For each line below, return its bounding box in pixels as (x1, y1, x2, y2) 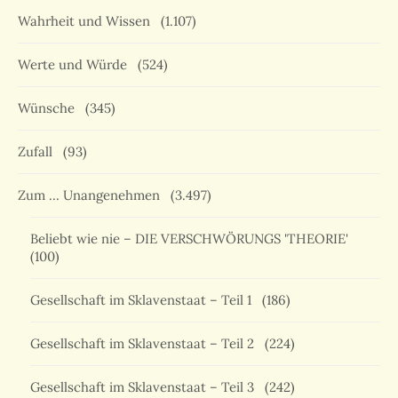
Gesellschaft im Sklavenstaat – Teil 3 (30, 378, 261, 396)
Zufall (18, 143, 60, 161)
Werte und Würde (18, 56, 134, 74)
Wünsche (18, 99, 82, 117)
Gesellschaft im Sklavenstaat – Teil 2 (30, 335, 261, 353)
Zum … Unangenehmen (18, 187, 167, 204)
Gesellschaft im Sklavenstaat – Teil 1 (30, 291, 259, 309)
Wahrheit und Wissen (18, 12, 157, 30)
